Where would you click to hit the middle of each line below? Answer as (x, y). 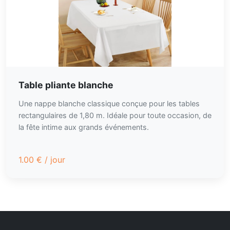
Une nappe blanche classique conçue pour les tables (109, 103)
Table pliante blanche (66, 85)
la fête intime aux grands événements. (84, 127)
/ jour (54, 160)
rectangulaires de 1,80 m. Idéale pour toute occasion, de (115, 115)
